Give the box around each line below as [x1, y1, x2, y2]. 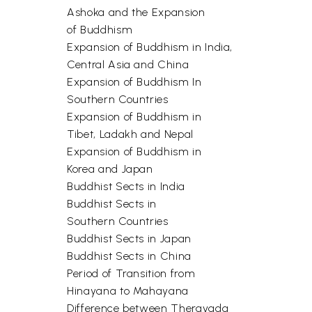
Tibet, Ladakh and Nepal [67, 127, 194, 141]
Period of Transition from [67, 267, 196, 280]
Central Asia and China [67, 58, 189, 71]
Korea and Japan [67, 162, 153, 175]
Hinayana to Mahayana [67, 284, 189, 297]
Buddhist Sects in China [67, 249, 192, 263]
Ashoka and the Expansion [67, 6, 205, 19]
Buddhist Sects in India [67, 180, 185, 193]
